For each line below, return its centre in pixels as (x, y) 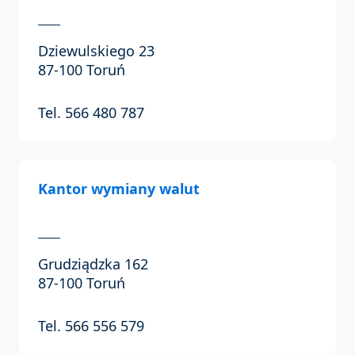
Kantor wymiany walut (119, 189)
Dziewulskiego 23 (96, 51)
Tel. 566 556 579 (91, 326)
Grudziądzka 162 (93, 264)
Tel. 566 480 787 (91, 113)
